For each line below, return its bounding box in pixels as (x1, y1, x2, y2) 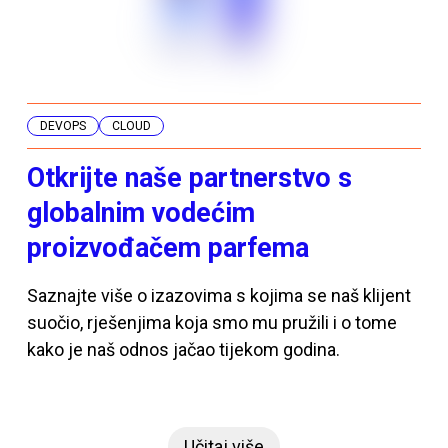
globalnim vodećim (26, 196, 255, 229)
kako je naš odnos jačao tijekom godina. (26, 338, 340, 360)
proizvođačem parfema (26, 231, 309, 264)
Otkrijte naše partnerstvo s (26, 161, 352, 194)
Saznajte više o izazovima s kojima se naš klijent (26, 284, 411, 306)
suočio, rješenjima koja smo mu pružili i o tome (26, 311, 397, 333)
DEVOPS (39, 118, 86, 133)
